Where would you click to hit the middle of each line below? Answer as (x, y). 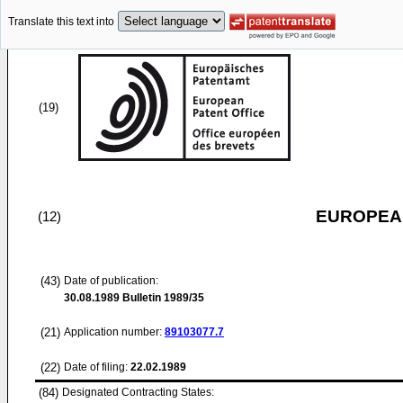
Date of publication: (111, 281)
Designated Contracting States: (138, 392)
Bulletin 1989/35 (162, 298)
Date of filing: (96, 367)
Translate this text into (61, 22)
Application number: (114, 332)
